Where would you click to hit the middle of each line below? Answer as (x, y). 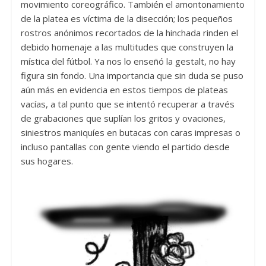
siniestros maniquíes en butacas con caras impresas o (130, 133)
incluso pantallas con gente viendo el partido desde (125, 147)
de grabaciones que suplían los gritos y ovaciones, (123, 118)
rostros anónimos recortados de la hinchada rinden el (129, 33)
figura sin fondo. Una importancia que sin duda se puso (132, 76)
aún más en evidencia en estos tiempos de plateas (124, 90)
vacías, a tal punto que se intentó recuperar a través (127, 104)
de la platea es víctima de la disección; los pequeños (126, 19)
